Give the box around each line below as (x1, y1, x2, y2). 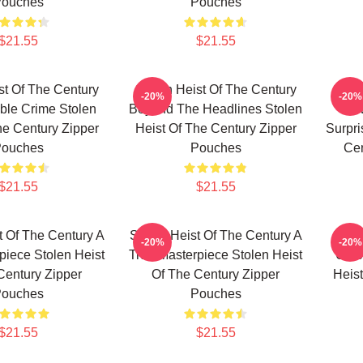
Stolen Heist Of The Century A (129, 228, 302, 242)
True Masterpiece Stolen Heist (129, 248, 302, 262)
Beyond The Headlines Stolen (129, 102, 302, 116)
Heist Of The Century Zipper (135, 122, 297, 135)
